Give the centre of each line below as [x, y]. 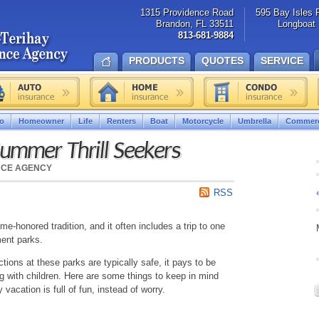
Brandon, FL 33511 [195, 24]
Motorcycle [203, 121]
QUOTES [223, 61]
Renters [121, 121]
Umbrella [255, 121]
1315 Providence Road [187, 12]
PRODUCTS [157, 61]
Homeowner [41, 121]
